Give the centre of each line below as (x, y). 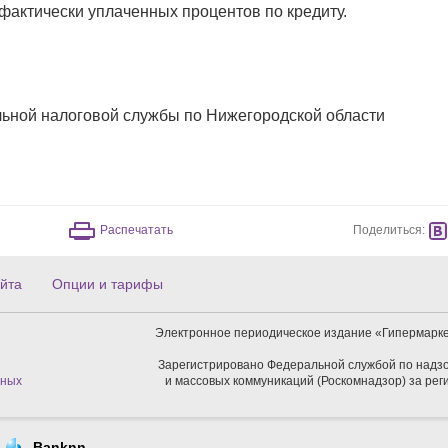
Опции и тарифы (107, 284)
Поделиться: (389, 230)
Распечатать (136, 230)
